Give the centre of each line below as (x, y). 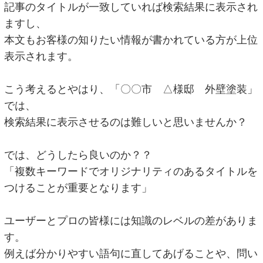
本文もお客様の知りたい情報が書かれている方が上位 (131, 40)
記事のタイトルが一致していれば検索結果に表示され (131, 7)
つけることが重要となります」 (78, 188)
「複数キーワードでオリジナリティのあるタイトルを (131, 172)
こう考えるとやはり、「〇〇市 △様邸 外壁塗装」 (131, 90)
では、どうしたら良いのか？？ (78, 155)
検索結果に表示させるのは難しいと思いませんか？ (126, 122)
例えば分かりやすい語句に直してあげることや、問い (131, 254)
